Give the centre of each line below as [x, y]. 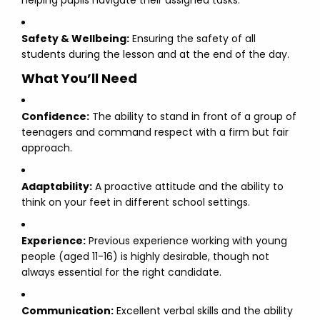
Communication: [67, 311]
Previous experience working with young [186, 241]
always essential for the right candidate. [121, 272]
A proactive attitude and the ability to [188, 186]
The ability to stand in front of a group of [193, 116]
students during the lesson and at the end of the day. [155, 54]
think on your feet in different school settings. [136, 202]
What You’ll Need [79, 78]
